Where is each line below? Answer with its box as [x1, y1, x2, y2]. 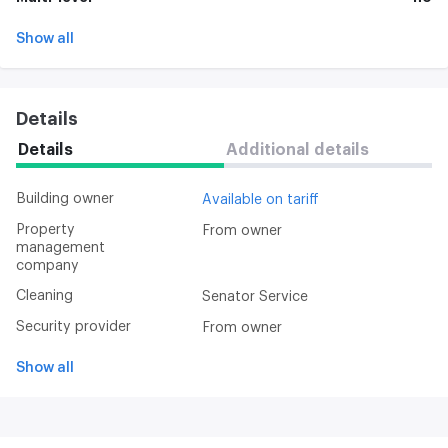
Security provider [25, 319, 131, 334]
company [16, 258, 79, 273]
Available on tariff [202, 192, 319, 207]
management [16, 240, 105, 255]
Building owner [26, 191, 114, 206]
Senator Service [202, 289, 308, 304]
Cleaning [26, 288, 73, 303]
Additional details [226, 141, 369, 158]
